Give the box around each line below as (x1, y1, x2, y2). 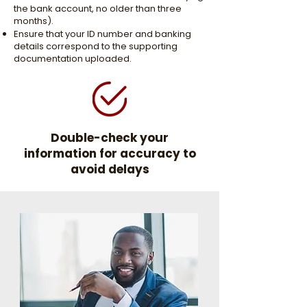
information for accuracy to (23, 145, 196, 162)
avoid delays (70, 161, 149, 177)
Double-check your (51, 130, 169, 146)
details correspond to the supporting (14, 40, 177, 53)
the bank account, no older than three (14, 2, 182, 15)
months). (14, 14, 53, 27)
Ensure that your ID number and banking (14, 27, 191, 40)
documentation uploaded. (14, 52, 132, 65)
